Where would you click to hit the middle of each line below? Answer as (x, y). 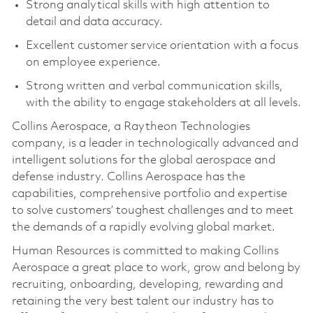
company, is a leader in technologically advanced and (155, 143)
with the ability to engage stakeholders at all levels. (163, 103)
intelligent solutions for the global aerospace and (143, 160)
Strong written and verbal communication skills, (154, 86)
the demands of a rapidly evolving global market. (143, 227)
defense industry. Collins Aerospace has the (128, 177)
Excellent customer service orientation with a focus (162, 45)
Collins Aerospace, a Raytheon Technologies (131, 126)
